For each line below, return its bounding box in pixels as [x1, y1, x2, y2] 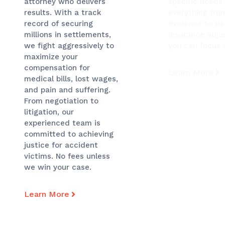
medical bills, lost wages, [24, 74, 118, 84]
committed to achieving [24, 130, 114, 139]
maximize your [24, 52, 78, 62]
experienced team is [24, 119, 100, 128]
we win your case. [24, 163, 91, 172]
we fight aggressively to [24, 41, 114, 51]
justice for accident [24, 141, 98, 150]
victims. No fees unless [24, 152, 110, 161]
